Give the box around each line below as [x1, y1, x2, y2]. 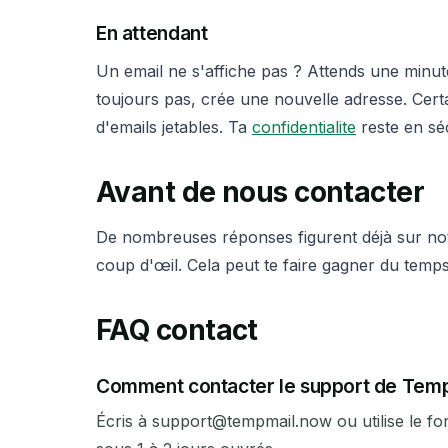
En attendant [96, 21, 208, 46]
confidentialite [252, 116, 356, 137]
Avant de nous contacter [96, 174, 425, 209]
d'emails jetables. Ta [96, 116, 252, 137]
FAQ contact [96, 313, 258, 348]
